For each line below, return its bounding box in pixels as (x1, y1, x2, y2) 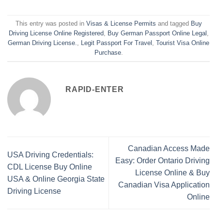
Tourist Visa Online (156, 39, 209, 46)
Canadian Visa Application (118, 181, 210, 189)
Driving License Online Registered (8, 29, 104, 37)
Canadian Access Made (128, 144, 210, 153)
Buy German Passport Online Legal (107, 29, 207, 37)
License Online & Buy (135, 169, 210, 177)
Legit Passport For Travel (81, 39, 152, 46)
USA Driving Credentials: (7, 150, 93, 159)
